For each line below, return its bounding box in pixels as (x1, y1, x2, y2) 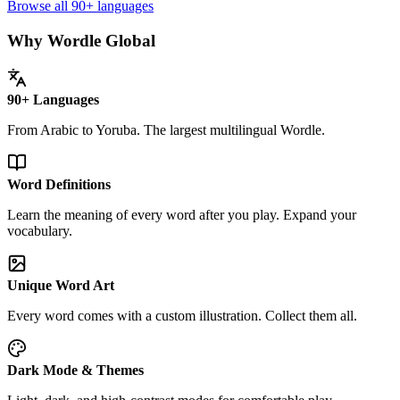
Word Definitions (7, 176, 111, 192)
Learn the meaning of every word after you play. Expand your (7, 206, 356, 222)
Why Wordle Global (7, 31, 155, 51)
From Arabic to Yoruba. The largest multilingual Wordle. (7, 121, 325, 137)
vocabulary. (7, 222, 72, 238)
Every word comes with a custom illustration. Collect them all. (7, 307, 357, 323)
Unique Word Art (7, 277, 114, 293)
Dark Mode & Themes (7, 362, 144, 378)
